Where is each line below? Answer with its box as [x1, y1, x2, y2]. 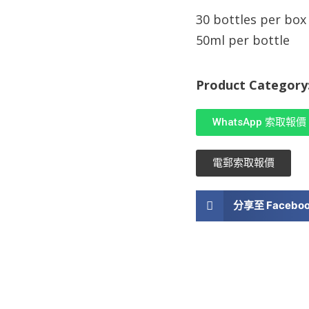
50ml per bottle [196, 32, 290, 49]
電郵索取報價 [212, 156, 275, 169]
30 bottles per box [196, 11, 306, 28]
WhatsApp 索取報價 [212, 115, 306, 128]
